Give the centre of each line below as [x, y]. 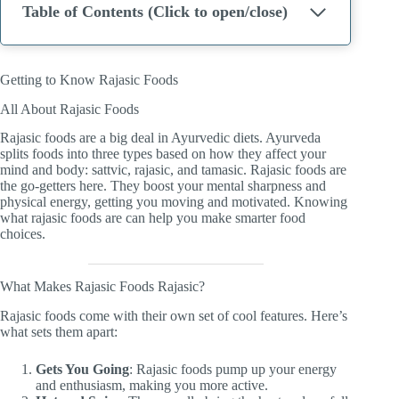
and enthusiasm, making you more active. [152, 386]
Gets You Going [82, 370]
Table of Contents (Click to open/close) [218, 12]
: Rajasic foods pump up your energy [233, 370]
